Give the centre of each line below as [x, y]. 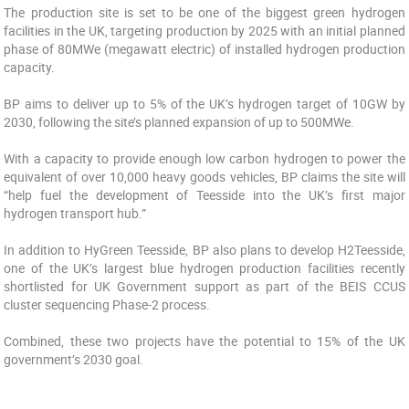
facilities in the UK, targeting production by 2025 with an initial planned [204, 31]
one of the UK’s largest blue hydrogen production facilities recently [204, 268]
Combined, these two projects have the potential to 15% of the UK [204, 341]
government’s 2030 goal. [74, 359]
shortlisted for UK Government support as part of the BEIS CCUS [204, 286]
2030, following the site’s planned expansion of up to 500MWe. [179, 122]
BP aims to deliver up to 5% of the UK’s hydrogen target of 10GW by [204, 104]
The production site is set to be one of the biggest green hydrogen [204, 12]
